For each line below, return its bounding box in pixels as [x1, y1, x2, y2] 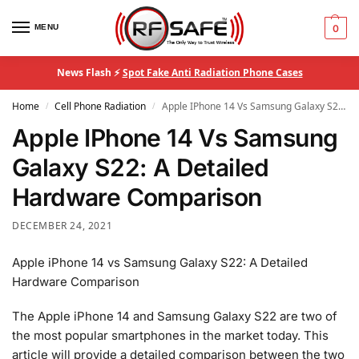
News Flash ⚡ [56, 66, 123, 79]
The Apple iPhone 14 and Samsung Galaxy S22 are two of [12, 309, 337, 325]
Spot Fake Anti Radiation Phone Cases [122, 66, 303, 79]
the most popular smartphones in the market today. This [12, 328, 329, 344]
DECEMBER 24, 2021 [12, 219, 113, 232]
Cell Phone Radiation [54, 99, 147, 113]
